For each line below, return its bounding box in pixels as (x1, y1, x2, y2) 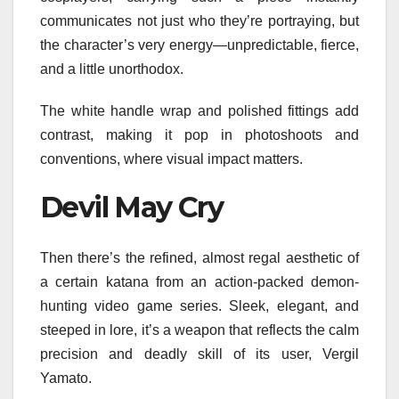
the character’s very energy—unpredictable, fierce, (40, 37, 359, 53)
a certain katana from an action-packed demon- (40, 273, 359, 289)
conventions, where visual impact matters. (40, 151, 303, 167)
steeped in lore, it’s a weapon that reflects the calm (40, 322, 359, 338)
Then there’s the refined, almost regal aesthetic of (40, 249, 359, 265)
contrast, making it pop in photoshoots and (40, 127, 359, 143)
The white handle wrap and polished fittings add (40, 103, 359, 119)
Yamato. (40, 370, 92, 386)
